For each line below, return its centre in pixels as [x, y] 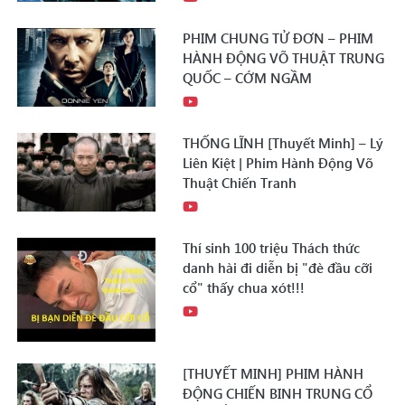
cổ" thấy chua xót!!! [244, 288]
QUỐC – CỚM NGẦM [248, 78]
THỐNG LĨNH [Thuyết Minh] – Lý [283, 143]
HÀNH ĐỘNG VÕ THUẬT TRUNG [284, 58]
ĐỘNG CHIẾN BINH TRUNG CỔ [278, 394]
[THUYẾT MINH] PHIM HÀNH [273, 374]
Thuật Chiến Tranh [240, 183]
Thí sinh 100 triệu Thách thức [272, 248]
